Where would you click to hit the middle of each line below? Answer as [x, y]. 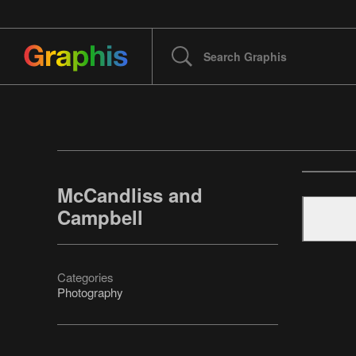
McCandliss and [130, 195]
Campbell [100, 217]
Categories [85, 277]
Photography [90, 292]
